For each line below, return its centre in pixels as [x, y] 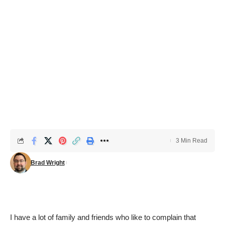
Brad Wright [47, 163]
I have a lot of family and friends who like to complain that [103, 217]
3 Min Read [192, 141]
